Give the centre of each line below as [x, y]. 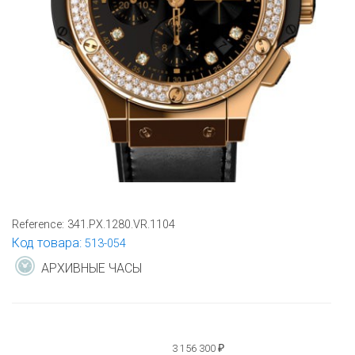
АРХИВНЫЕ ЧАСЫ [92, 269]
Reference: [40, 225]
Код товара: [48, 243]
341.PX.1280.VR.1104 [121, 225]
